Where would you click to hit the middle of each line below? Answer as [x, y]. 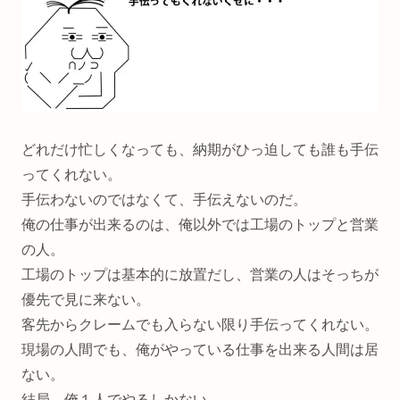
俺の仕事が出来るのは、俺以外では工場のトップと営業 [200, 224]
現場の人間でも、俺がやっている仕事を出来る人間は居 [200, 349]
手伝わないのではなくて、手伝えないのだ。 [164, 199]
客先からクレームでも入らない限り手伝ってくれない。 [200, 324]
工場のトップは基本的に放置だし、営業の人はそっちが [200, 274]
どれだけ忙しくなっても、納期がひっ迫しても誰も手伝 [200, 149]
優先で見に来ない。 [86, 299]
